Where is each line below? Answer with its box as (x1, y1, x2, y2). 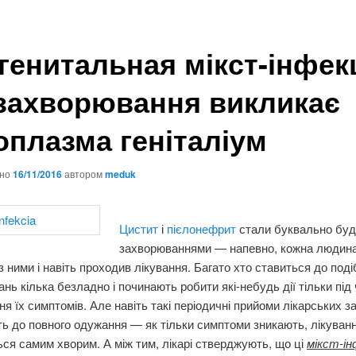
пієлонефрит (167, 220, 240, 238)
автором (64, 166, 105, 180)
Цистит (119, 220, 162, 238)
